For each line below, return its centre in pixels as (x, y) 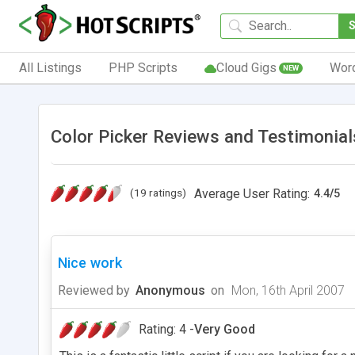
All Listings (50, 67)
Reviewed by (94, 290)
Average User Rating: (252, 193)
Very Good (225, 329)
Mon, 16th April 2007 (286, 290)
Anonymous (170, 290)
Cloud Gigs (246, 67)
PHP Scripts (143, 67)
